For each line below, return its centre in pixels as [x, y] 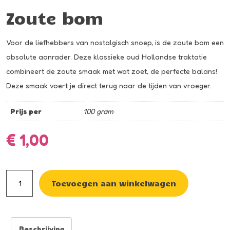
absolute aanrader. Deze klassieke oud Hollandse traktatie [107, 56]
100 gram [98, 111]
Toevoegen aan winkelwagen [114, 183]
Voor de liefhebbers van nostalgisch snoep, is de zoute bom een [115, 42]
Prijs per [26, 111]
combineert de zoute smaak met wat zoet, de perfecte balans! [112, 71]
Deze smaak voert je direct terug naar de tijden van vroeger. [109, 85]
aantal [17, 205]
